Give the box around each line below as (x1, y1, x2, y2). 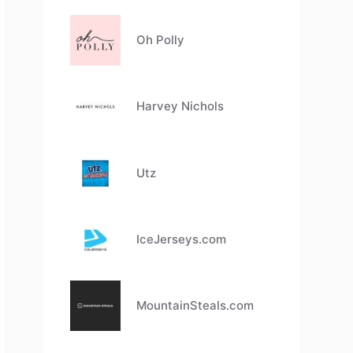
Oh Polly (136, 32, 185, 48)
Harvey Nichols (136, 98, 225, 114)
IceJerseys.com (136, 231, 227, 247)
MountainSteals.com (136, 297, 255, 313)
